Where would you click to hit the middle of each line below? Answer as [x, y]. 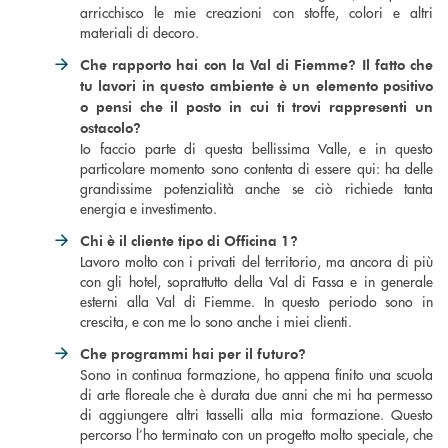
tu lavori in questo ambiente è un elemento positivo [256, 86]
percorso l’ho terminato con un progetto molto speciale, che [256, 434]
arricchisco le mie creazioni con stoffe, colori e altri [256, 12]
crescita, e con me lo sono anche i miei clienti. [216, 321]
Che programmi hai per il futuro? [193, 354]
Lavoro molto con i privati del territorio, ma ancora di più [256, 261]
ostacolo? [110, 128]
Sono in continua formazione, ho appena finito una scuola [256, 374]
